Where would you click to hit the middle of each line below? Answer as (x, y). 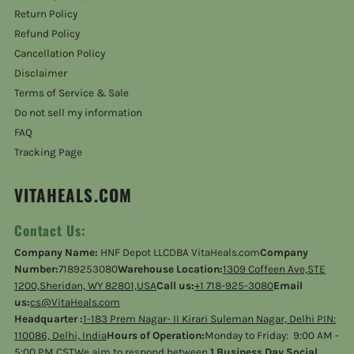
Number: (37, 269)
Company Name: (58, 252)
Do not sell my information (79, 112)
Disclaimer (41, 73)
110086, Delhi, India (61, 335)
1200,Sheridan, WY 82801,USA (86, 285)
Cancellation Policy (60, 53)
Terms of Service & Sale (72, 92)
